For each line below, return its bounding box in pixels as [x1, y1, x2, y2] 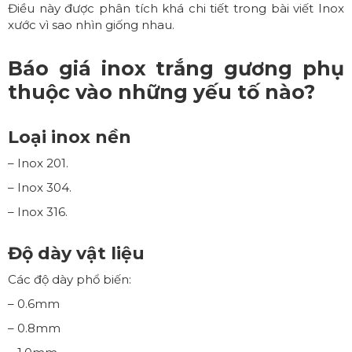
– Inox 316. [8, 203, 68, 219]
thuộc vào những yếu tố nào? [8, 79, 315, 104]
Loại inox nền [8, 126, 131, 148]
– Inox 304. [8, 179, 71, 195]
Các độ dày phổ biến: [8, 271, 131, 287]
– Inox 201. [8, 155, 68, 170]
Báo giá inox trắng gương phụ [8, 56, 344, 80]
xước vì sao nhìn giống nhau [8, 16, 172, 32]
